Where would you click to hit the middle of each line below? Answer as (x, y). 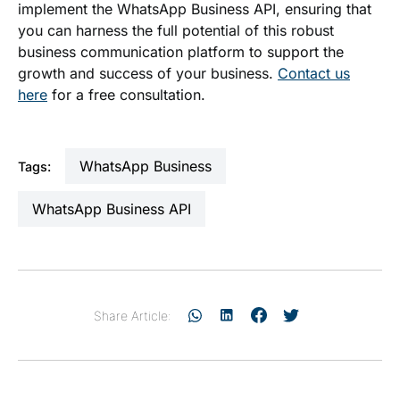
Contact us (314, 73)
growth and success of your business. (148, 73)
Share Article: (132, 315)
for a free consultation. (126, 95)
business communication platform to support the (181, 52)
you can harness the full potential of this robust (176, 30)
